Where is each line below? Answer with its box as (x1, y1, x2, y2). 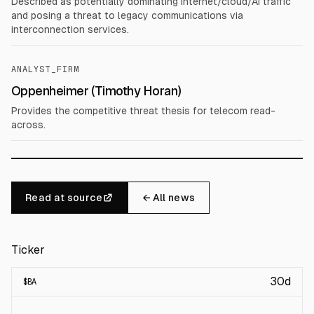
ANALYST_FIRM (11, 64, 80, 74)
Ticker (11, 243, 45, 257)
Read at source (25, 192, 102, 203)
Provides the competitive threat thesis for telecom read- (11, 105, 275, 116)
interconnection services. (11, 24, 129, 35)
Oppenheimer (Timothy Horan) (11, 83, 182, 98)
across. (11, 119, 46, 130)
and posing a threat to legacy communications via (11, 10, 243, 21)
